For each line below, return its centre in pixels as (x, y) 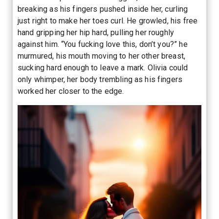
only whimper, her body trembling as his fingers (100, 79)
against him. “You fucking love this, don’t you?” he (103, 44)
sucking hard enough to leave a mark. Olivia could (103, 67)
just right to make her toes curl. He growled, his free (108, 21)
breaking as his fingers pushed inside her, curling (103, 9)
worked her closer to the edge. (71, 91)
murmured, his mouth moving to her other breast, (102, 56)
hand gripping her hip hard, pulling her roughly (96, 32)
